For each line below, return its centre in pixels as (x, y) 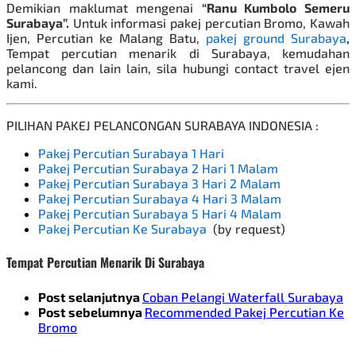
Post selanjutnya (90, 296)
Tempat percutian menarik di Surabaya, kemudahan (178, 53)
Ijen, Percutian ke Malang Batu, (103, 38)
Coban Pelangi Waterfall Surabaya (243, 296)
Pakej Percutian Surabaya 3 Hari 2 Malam (159, 184)
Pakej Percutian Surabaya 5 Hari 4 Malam (160, 214)
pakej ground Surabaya (276, 38)
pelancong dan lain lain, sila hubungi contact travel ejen (178, 68)
